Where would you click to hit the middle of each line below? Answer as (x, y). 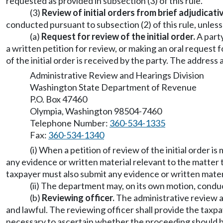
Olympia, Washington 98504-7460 (96, 111)
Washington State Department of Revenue (113, 87)
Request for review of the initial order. (118, 36)
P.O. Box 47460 (58, 99)
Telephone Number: (70, 123)
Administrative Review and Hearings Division (117, 75)
